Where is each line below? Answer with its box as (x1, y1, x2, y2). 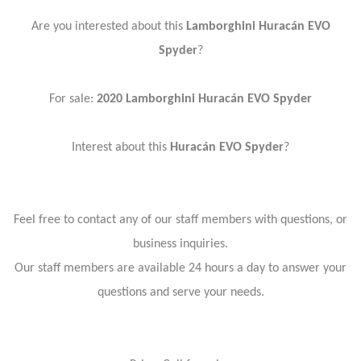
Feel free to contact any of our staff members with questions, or (14, 213, 347, 226)
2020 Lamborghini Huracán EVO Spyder (97, 92, 312, 106)
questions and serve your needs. (97, 285, 264, 299)
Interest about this (72, 140, 170, 154)
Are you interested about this (31, 19, 186, 33)
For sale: (49, 92, 97, 106)
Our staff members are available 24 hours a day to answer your (15, 261, 346, 275)
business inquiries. (133, 237, 228, 251)
